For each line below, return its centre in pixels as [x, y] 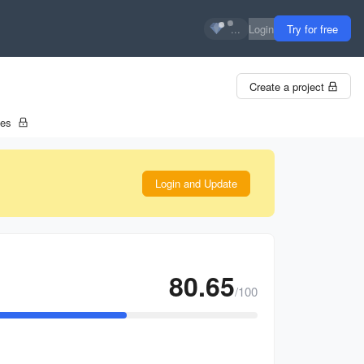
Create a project [287, 86]
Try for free [312, 28]
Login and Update [196, 183]
